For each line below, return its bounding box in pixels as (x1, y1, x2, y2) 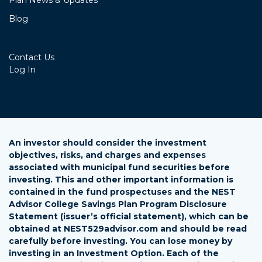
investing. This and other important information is (9, 174, 233, 185)
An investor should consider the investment (9, 137, 206, 149)
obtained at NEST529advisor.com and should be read (9, 223, 247, 235)
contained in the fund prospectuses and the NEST (9, 187, 236, 198)
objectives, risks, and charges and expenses (9, 150, 206, 161)
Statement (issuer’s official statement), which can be (9, 211, 249, 222)
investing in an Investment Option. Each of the (9, 248, 219, 259)
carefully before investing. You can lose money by (9, 236, 232, 247)
